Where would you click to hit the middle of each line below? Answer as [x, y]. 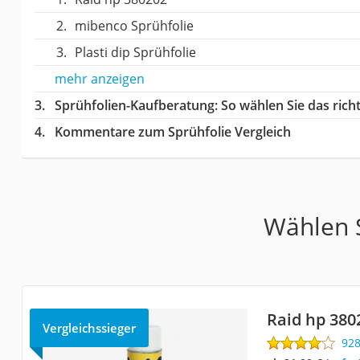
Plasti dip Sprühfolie [135, 52]
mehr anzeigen [99, 78]
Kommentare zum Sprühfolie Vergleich [172, 131]
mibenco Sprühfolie [134, 25]
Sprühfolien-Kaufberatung [134, 105]
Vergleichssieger [89, 327]
